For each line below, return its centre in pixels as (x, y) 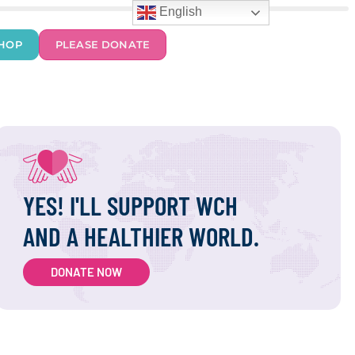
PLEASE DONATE (103, 44)
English (179, 12)
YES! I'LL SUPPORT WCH (130, 206)
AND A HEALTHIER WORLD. (141, 237)
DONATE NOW (86, 272)
